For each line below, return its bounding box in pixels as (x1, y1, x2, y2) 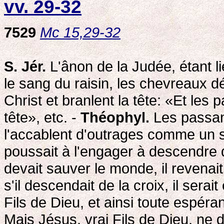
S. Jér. (4, 57, 46, 74)
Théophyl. (80, 108, 149, 125)
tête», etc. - (4, 108, 80, 125)
